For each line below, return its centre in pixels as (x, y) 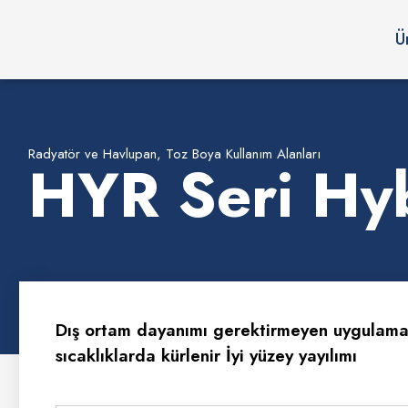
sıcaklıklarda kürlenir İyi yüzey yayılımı (206, 356)
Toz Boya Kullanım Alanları (243, 154)
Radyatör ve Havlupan (92, 154)
